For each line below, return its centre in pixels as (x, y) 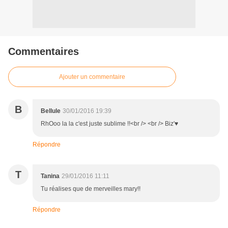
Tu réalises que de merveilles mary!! (91, 189)
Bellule (51, 111)
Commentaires (44, 52)
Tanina (50, 176)
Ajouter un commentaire (92, 77)
